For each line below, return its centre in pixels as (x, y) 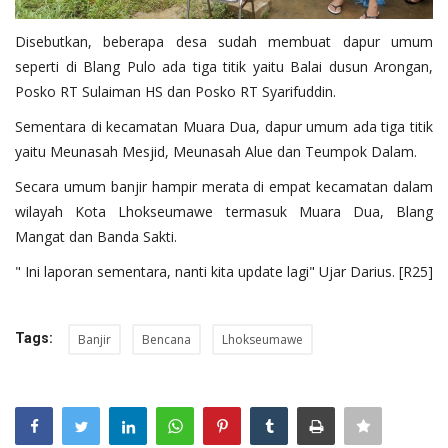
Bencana (166, 340)
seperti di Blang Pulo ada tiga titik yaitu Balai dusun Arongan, (224, 67)
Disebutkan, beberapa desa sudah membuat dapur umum (224, 42)
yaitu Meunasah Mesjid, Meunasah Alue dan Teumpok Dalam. (218, 152)
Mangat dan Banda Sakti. (98, 237)
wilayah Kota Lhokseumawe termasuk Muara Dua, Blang (224, 212)
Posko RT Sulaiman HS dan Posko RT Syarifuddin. (177, 92)
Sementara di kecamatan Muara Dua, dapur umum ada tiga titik (224, 127)
